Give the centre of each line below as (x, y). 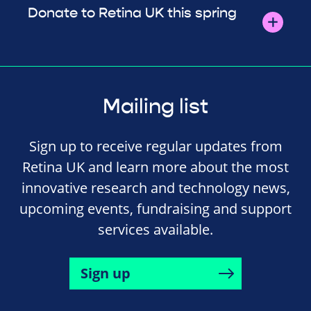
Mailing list (155, 106)
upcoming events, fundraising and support (155, 208)
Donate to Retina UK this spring (132, 12)
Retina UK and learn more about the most (155, 167)
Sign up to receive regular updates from (155, 146)
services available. (155, 229)
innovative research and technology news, (155, 187)
